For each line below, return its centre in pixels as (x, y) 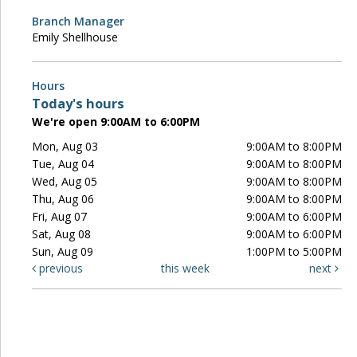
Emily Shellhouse (75, 37)
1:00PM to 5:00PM (294, 252)
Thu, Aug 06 (63, 199)
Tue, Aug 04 (63, 164)
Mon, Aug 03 (65, 147)
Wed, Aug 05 (65, 182)
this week (186, 269)
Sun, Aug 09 (63, 252)
